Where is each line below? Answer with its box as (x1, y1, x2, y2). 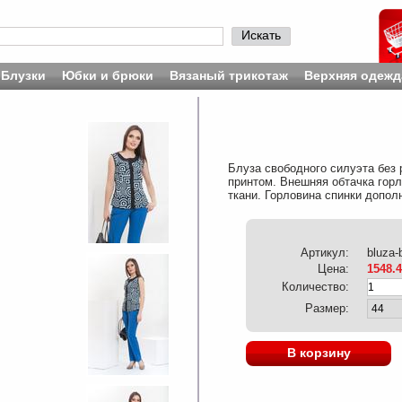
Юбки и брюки (61, 68, 153, 83)
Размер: (305, 301, 349, 315)
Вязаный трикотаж (169, 68, 288, 83)
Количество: (282, 280, 349, 293)
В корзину (286, 345, 351, 360)
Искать (241, 28, 281, 42)
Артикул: (301, 246, 349, 259)
